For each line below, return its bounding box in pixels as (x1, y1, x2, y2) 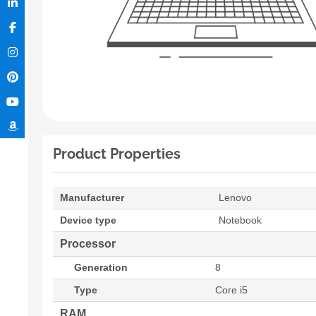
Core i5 (215, 284, 248, 296)
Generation (74, 262, 128, 274)
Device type (60, 214, 116, 226)
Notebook (219, 214, 262, 226)
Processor (60, 238, 116, 250)
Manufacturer (60, 192, 124, 204)
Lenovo (219, 192, 252, 204)
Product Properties (53, 145, 181, 163)
